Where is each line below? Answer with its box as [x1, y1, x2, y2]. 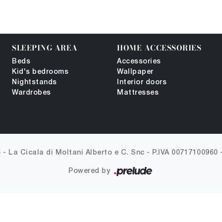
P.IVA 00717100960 [152, 150, 218, 157]
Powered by [68, 168, 112, 174]
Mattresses [117, 90, 159, 96]
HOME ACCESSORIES [117, 42, 201, 54]
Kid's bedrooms [12, 69, 68, 75]
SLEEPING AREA [12, 42, 78, 54]
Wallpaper [117, 69, 154, 75]
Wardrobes [12, 90, 51, 96]
